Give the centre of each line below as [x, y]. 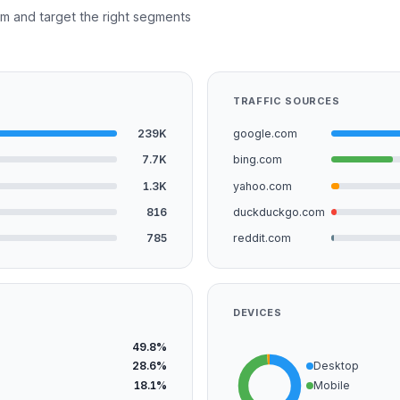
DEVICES [258, 313]
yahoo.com [262, 186]
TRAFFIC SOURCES [287, 101]
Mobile [332, 385]
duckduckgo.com [279, 212]
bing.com [258, 160]
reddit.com [262, 238]
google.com [265, 133]
